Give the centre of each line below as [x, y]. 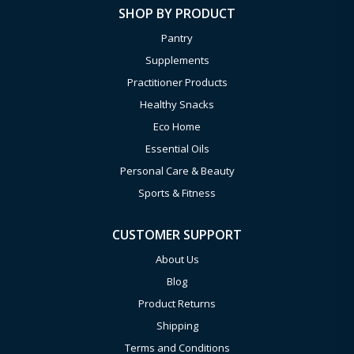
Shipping [177, 326]
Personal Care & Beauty [177, 171]
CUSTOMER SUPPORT [177, 235]
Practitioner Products [177, 82]
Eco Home [177, 126]
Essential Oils [177, 149]
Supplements [177, 60]
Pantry [177, 38]
